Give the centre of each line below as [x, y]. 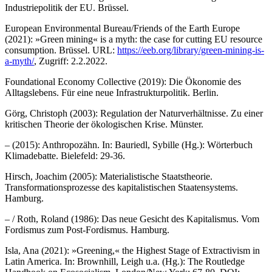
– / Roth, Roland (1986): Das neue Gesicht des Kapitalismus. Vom [132, 219]
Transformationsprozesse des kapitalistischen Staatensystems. [121, 187]
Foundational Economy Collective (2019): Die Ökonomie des [123, 81]
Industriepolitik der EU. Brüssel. [67, 7]
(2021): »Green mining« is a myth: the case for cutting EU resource [134, 39]
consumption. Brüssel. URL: [61, 50]
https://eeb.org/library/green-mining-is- [191, 50]
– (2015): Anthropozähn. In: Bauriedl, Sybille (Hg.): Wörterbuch [129, 144]
